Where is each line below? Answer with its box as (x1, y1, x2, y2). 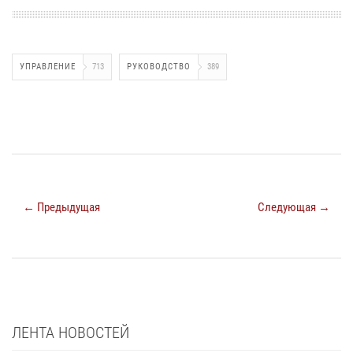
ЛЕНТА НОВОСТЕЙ (12, 322, 129, 342)
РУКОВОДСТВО (127, 61, 191, 72)
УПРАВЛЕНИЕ (20, 61, 76, 72)
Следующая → (258, 199, 330, 214)
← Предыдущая (23, 199, 100, 214)
